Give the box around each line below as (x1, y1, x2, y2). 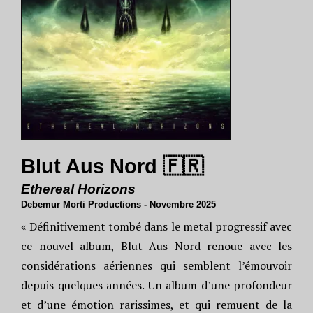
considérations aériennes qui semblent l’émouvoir (21, 258, 292, 273)
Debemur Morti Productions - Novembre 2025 (21, 199, 216, 210)
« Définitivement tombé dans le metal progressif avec (21, 219, 292, 234)
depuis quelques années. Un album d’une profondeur (21, 277, 292, 293)
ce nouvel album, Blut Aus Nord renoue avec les (21, 238, 292, 254)
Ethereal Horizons (21, 182, 136, 196)
